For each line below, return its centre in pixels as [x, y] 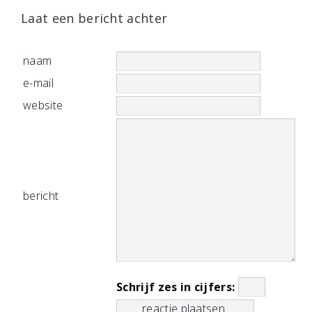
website [43, 105]
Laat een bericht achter [94, 18]
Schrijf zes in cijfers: [177, 287]
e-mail [38, 83]
